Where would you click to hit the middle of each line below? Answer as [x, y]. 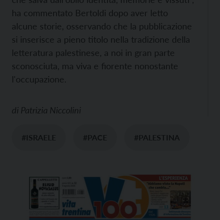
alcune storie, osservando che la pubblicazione [102, 26]
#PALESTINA [157, 137]
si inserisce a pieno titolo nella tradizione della [101, 39]
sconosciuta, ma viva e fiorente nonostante [95, 66]
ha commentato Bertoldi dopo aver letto [90, 13]
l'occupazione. [39, 79]
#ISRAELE [39, 137]
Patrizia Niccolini [51, 110]
